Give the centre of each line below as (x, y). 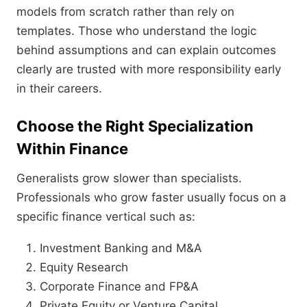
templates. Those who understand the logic (136, 31)
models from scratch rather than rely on (125, 12)
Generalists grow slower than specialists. (129, 179)
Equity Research (84, 268)
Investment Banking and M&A (121, 248)
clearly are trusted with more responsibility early (149, 70)
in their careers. (59, 89)
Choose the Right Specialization (135, 126)
